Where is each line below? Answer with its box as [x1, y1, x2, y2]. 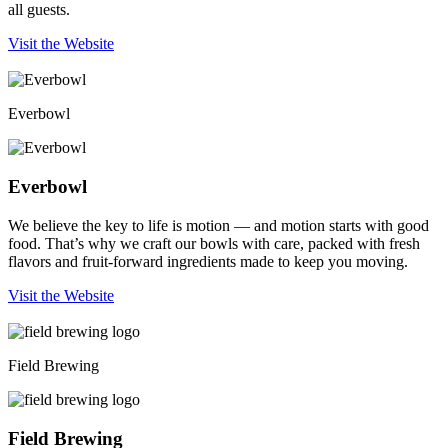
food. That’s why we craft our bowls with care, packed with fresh [8, 234, 420, 252]
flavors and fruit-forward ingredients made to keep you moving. [8, 252, 408, 270]
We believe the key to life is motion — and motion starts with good [8, 216, 429, 234]
